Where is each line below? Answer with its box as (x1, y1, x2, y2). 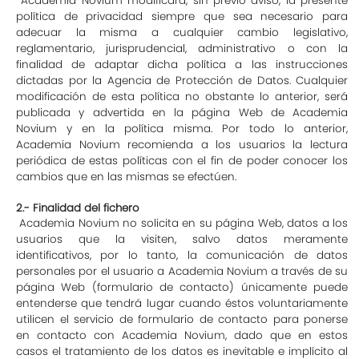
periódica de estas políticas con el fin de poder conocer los (16, 153, 348, 168)
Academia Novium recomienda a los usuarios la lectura (16, 137, 348, 152)
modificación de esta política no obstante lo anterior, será (16, 89, 348, 104)
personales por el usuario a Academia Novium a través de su (16, 264, 348, 279)
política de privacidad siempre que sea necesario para (16, 9, 348, 24)
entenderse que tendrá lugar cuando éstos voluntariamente (16, 296, 348, 311)
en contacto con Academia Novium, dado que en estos (16, 328, 348, 343)
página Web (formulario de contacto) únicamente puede (16, 280, 348, 295)
